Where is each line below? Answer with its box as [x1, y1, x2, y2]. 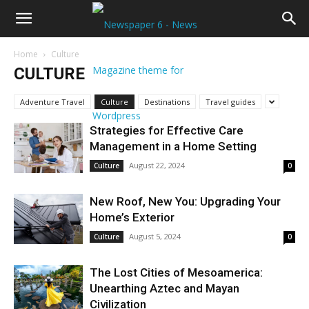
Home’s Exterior [90, 210, 175, 224]
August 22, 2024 [129, 160, 185, 170]
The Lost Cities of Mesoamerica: [90, 266, 263, 279]
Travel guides [206, 97, 255, 107]
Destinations [144, 97, 190, 107]
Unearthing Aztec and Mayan [90, 281, 239, 295]
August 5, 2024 [129, 231, 181, 241]
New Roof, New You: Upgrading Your [90, 195, 281, 208]
